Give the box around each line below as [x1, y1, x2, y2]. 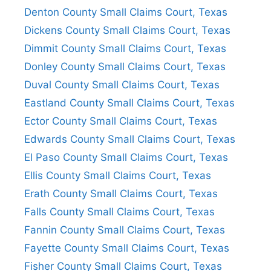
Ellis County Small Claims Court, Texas [24, 169, 211, 181]
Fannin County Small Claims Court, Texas [24, 223, 225, 236]
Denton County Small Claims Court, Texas [24, 5, 227, 18]
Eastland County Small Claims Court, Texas [24, 96, 235, 109]
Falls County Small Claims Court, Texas [24, 205, 215, 218]
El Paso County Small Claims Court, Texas [24, 151, 228, 163]
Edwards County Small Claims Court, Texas [24, 132, 235, 145]
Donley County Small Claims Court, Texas [24, 60, 226, 73]
